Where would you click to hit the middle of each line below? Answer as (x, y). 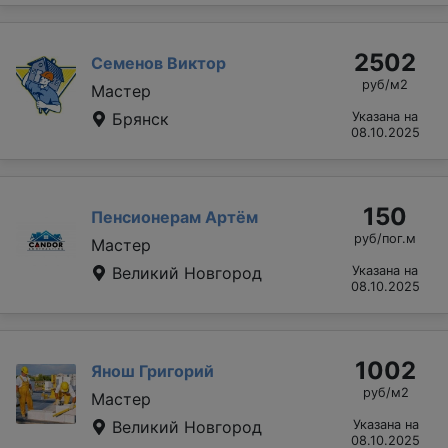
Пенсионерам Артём (174, 216)
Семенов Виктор (158, 62)
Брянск (138, 118)
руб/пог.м (385, 238)
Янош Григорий (152, 370)
